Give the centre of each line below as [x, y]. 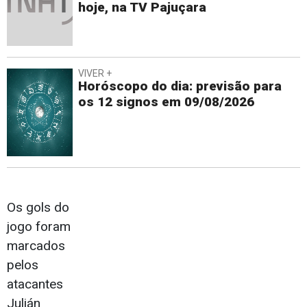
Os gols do [38, 208]
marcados [36, 246]
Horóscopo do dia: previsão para [180, 86]
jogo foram [39, 227]
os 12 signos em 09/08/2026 [166, 102]
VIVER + [95, 74]
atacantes [35, 284]
